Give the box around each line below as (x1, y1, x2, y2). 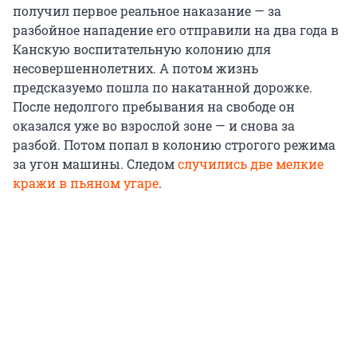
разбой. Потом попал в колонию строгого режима (13, 136, 335, 154)
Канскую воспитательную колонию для (13, 41, 271, 58)
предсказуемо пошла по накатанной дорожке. (13, 79, 312, 96)
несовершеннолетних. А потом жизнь (13, 60, 258, 77)
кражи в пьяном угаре (13, 175, 159, 192)
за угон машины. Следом (13, 155, 178, 173)
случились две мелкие (178, 155, 324, 173)
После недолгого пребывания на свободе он (13, 98, 295, 116)
